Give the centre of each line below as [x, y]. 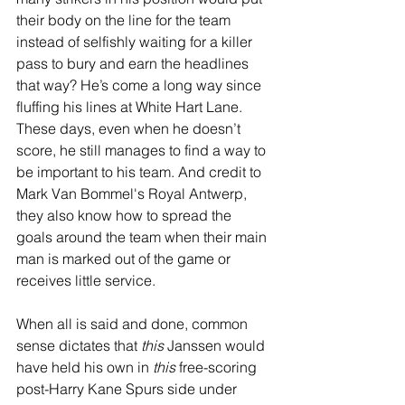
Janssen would [216, 345]
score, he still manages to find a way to [143, 150]
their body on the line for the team [125, 19]
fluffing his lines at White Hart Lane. [131, 106]
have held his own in [85, 367]
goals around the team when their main [143, 236]
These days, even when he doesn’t [130, 128]
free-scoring [218, 367]
